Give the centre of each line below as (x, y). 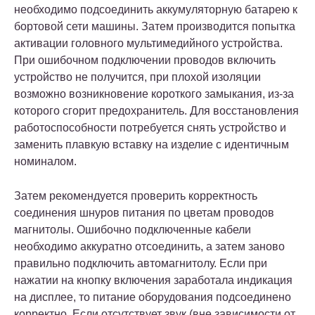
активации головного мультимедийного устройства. (148, 43)
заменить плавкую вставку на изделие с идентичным (152, 144)
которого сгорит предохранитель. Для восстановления (156, 110)
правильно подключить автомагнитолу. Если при (141, 263)
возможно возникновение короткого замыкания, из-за (154, 94)
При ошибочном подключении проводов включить (145, 60)
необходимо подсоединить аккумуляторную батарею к (156, 9)
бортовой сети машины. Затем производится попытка (155, 26)
